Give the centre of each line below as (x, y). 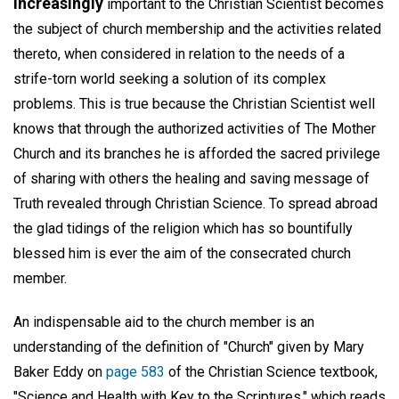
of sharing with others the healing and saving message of (191, 179)
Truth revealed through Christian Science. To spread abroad (195, 204)
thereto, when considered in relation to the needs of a (179, 54)
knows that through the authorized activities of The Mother (195, 129)
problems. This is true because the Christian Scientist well (194, 104)
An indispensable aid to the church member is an (164, 322)
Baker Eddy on (60, 371)
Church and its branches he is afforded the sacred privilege (197, 154)
